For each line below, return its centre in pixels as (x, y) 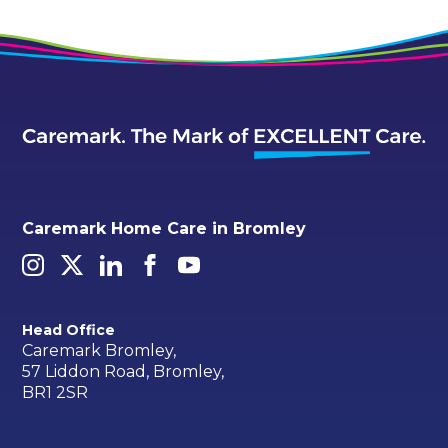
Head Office (69, 329)
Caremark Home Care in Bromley (164, 229)
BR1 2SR (55, 393)
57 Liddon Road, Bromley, (123, 372)
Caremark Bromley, (99, 351)
